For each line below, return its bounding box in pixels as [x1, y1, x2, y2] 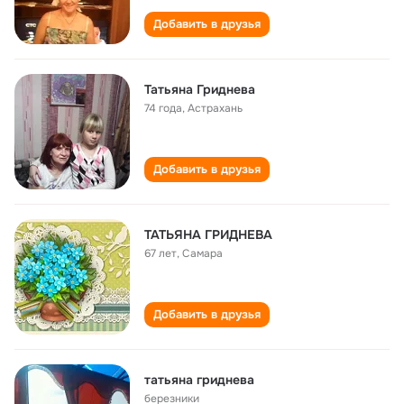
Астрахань [188, 101, 243, 115]
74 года [144, 101, 182, 115]
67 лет [144, 246, 177, 261]
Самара [182, 246, 223, 261]
